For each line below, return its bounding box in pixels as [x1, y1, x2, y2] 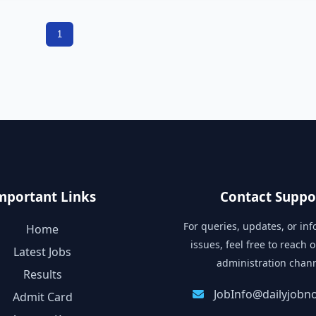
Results [23, 266, 62, 282]
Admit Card [12, 288, 73, 305]
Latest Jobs [13, 243, 72, 260]
